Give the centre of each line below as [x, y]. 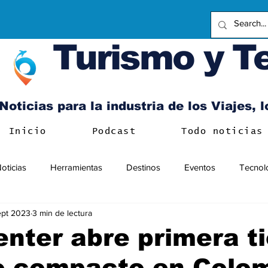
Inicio [28, 131]
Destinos [143, 167]
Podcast [114, 131]
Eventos [200, 167]
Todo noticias [222, 131]
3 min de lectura [62, 213]
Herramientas [76, 167]
